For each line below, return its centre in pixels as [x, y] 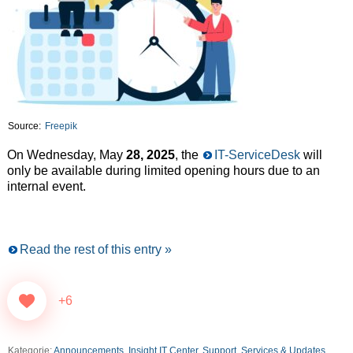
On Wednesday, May [66, 155]
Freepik [61, 126]
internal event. [46, 187]
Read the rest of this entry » [95, 250]
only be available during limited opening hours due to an [163, 171]
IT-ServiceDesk [257, 155]
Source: [25, 126]
